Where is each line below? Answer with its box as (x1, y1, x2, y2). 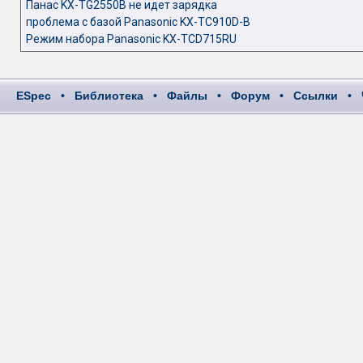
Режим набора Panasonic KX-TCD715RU (25, 32, 237, 45)
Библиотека (75, 89, 143, 102)
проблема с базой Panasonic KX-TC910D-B (25, 15, 250, 28)
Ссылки (293, 89, 338, 102)
